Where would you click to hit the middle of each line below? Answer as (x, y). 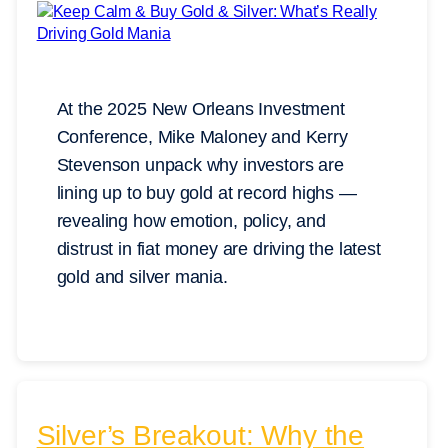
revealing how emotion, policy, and (191, 221)
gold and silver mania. (142, 277)
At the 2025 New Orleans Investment (200, 109)
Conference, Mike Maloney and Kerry (202, 137)
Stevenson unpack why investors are (200, 165)
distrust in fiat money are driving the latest (218, 249)
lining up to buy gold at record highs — (206, 193)
